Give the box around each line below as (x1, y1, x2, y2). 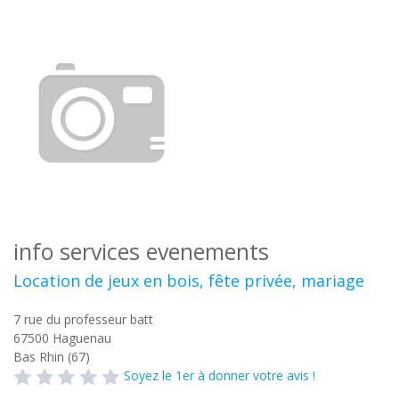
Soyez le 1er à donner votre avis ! (124, 367, 315, 384)
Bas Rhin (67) (13, 348, 90, 365)
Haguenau (53, 330, 111, 346)
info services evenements (13, 236, 269, 266)
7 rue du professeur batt (13, 311, 153, 328)
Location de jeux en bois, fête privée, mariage (13, 270, 364, 291)
